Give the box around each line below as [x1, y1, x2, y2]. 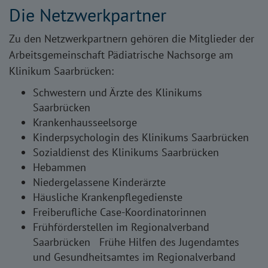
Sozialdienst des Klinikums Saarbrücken [33, 145, 219, 160]
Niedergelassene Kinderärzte [33, 175, 166, 190]
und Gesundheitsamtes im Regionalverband [33, 250, 236, 264]
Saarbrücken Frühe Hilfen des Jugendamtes [33, 235, 239, 249]
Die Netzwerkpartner [9, 3, 166, 27]
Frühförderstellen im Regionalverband [33, 220, 209, 234]
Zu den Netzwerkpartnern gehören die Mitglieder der [9, 32, 254, 46]
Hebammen [33, 160, 86, 175]
